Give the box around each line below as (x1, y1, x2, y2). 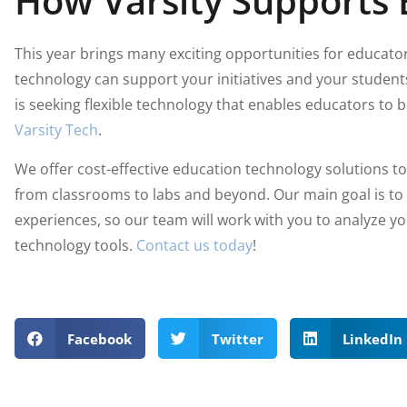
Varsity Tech (14, 120, 98, 141)
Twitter (211, 329, 263, 348)
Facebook (67, 329, 133, 348)
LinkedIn (342, 329, 403, 348)
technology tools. (14, 234, 136, 255)
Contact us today (135, 234, 253, 255)
